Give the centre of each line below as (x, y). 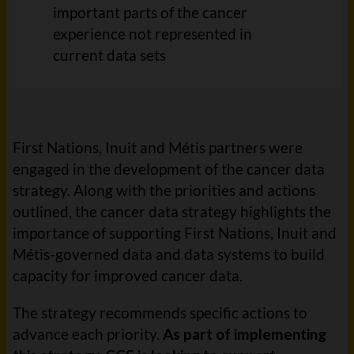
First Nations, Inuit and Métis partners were (158, 147)
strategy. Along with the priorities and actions (164, 190)
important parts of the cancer (150, 12)
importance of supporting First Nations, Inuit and (175, 233)
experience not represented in (152, 34)
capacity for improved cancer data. (128, 275)
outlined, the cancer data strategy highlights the (172, 211)
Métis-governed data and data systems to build (169, 254)
